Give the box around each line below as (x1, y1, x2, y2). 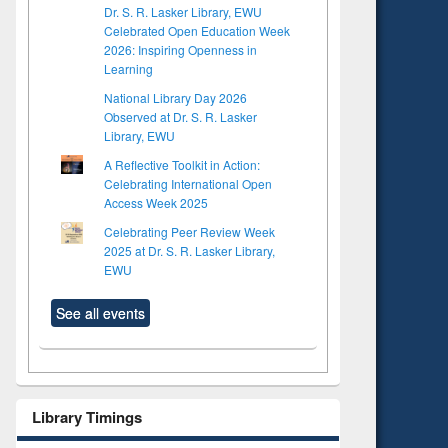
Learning (104, 59, 153, 77)
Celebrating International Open (104, 174, 272, 192)
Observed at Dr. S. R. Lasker (104, 107, 257, 125)
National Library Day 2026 (104, 88, 247, 106)
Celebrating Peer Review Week (104, 222, 275, 240)
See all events (56, 302, 145, 323)
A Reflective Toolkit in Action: (104, 155, 260, 173)
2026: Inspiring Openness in (104, 40, 257, 58)
